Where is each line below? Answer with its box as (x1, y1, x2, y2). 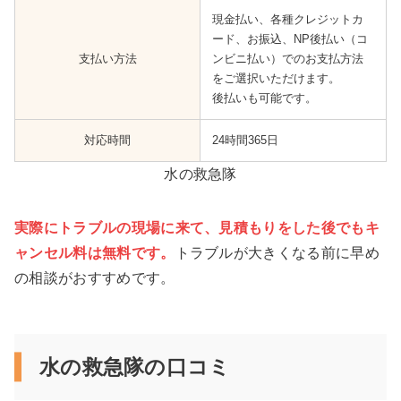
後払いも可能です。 (211, 91, 317, 106)
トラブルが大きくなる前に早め (175, 245, 380, 261)
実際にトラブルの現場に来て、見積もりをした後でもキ (14, 220, 380, 236)
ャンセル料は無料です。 (14, 245, 175, 261)
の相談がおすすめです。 (14, 270, 175, 286)
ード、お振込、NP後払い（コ (211, 32, 368, 47)
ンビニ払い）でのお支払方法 (211, 52, 363, 66)
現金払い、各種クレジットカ (211, 13, 363, 27)
